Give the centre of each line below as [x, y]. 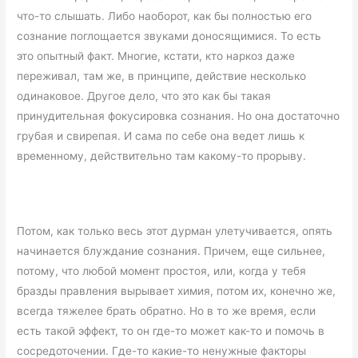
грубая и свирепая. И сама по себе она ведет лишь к [161, 136]
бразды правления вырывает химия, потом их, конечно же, [177, 291]
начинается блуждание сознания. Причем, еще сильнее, [171, 251]
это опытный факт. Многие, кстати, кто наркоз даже [156, 56]
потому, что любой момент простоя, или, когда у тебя [162, 271]
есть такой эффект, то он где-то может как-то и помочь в [171, 331]
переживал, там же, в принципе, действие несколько [162, 76]
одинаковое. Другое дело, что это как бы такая [144, 96]
